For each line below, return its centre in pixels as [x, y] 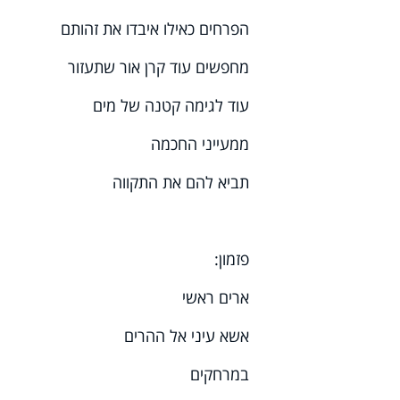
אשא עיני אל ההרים [187, 336]
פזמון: [232, 259]
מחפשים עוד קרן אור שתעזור [159, 67]
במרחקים [220, 375]
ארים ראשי [216, 298]
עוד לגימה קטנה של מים [171, 106]
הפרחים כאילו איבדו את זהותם [155, 29]
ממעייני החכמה [200, 144]
